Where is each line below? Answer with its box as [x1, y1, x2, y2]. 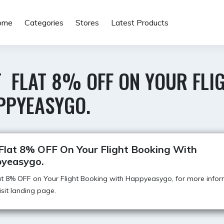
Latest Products [110, 17, 168, 27]
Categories [24, 17, 63, 27]
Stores [75, 17, 99, 27]
